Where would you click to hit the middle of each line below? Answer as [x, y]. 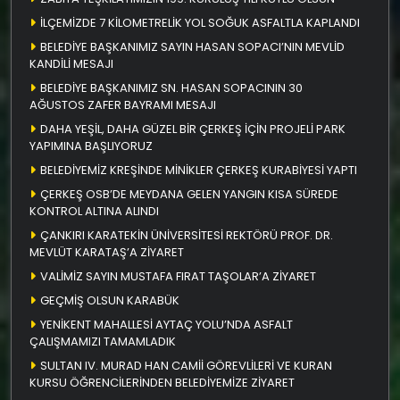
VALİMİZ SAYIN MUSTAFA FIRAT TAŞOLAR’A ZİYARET [178, 276]
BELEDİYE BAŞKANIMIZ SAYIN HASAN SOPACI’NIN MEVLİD [192, 46]
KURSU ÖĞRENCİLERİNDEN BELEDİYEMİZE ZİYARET [162, 382]
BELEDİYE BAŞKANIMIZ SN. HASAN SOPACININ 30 [171, 87]
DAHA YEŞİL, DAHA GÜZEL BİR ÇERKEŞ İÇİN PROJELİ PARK [193, 129]
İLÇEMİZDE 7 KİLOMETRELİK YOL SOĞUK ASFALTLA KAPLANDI [200, 22]
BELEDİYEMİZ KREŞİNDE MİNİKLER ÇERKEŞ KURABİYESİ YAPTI [199, 170]
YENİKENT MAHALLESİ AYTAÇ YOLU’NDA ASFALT [167, 324]
